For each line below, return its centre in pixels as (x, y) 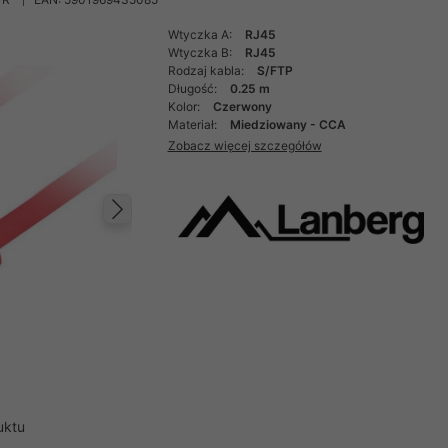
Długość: (193, 88)
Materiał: (193, 124)
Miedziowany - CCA (287, 124)
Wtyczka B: (201, 52)
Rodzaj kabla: (207, 70)
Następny (190, 229)
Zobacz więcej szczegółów (244, 145)
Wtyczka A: (201, 34)
